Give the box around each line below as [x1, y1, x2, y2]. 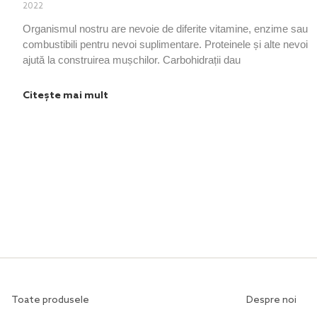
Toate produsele [11, 294, 89, 307]
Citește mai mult [23, 89, 108, 102]
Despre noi [246, 294, 296, 307]
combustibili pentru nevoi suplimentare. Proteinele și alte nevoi [23, 38, 308, 50]
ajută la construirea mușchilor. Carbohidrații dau [23, 53, 241, 66]
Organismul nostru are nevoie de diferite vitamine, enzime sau [23, 22, 308, 35]
